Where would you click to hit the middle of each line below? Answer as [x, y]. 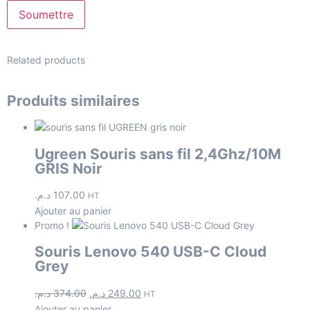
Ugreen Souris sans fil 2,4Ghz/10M [158, 154]
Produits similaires [73, 100]
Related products [46, 60]
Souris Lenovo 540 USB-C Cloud [151, 252]
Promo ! [52, 225]
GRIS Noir [69, 168]
